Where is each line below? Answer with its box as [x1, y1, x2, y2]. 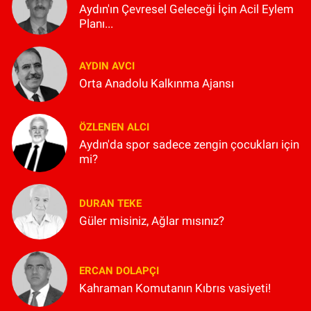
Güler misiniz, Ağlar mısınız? [79, 213, 224, 228]
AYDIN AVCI [79, 59, 135, 72]
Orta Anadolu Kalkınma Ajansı [79, 76, 234, 91]
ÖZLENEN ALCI [79, 121, 149, 134]
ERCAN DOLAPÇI [79, 264, 159, 277]
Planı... [79, 16, 113, 31]
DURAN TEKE [79, 196, 142, 210]
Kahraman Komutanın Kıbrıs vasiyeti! [79, 280, 271, 295]
